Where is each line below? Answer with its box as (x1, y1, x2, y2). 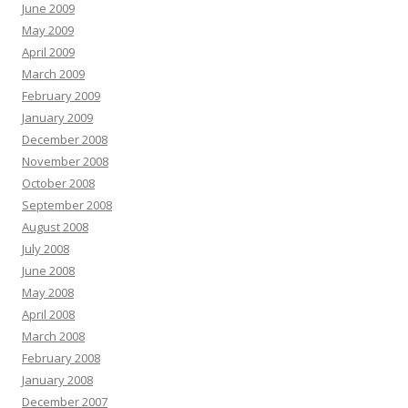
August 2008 (22, 219, 88, 236)
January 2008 (22, 372, 93, 389)
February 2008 (22, 350, 100, 367)
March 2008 (22, 328, 85, 345)
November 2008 (22, 153, 108, 170)
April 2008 (22, 306, 75, 323)
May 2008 (22, 284, 74, 301)
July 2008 (22, 240, 69, 258)
